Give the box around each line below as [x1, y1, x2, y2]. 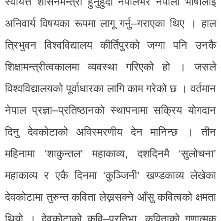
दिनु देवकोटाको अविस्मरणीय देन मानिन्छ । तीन [5, 125, 216, 138]
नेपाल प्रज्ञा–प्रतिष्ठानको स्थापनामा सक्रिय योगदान [5, 104, 216, 116]
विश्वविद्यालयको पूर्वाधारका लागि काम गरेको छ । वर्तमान [5, 82, 216, 95]
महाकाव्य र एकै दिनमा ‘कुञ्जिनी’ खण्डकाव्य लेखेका [5, 169, 216, 182]
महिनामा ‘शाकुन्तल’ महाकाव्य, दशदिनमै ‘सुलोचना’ [5, 147, 216, 160]
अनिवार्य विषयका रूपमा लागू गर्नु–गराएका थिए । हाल [5, 17, 216, 30]
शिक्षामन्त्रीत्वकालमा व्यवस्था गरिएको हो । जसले [5, 60, 216, 73]
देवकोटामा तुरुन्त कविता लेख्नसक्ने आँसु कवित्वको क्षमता [5, 190, 216, 203]
